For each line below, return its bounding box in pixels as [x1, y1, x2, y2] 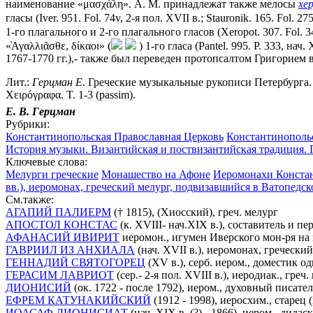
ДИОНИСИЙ [6, 281, 71, 293]
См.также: [6, 193, 54, 205]
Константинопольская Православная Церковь [6, 130, 224, 143]
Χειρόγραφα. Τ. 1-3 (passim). [6, 88, 136, 101]
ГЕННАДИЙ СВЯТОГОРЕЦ [6, 256, 145, 268]
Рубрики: [6, 117, 50, 130]
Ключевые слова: [6, 155, 87, 168]
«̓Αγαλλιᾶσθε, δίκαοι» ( [6, 39, 111, 52]
